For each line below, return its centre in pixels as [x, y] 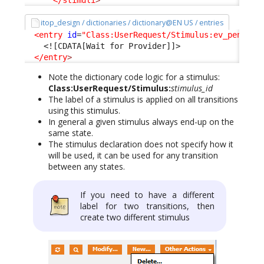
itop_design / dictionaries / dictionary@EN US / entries [132, 23]
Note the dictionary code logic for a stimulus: [134, 77]
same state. [71, 133]
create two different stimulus [135, 217]
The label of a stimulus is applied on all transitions [143, 99]
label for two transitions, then [147, 206]
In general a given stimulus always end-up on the [141, 121]
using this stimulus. [84, 110]
